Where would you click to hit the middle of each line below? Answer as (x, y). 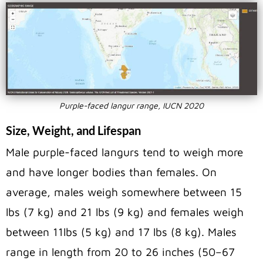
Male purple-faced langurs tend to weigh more (124, 152)
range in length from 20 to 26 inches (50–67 (120, 252)
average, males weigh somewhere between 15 (124, 192)
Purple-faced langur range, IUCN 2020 (131, 105)
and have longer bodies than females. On (111, 172)
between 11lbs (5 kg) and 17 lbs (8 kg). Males (121, 232)
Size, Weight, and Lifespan (73, 130)
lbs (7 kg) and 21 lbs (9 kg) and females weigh (125, 212)
